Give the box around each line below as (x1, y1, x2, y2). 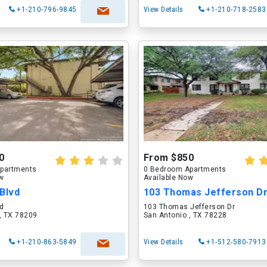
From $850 (143, 152, 194, 163)
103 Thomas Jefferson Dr (143, 203, 235, 211)
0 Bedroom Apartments (143, 165, 226, 173)
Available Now (143, 173, 194, 182)
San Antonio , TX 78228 (143, 211, 227, 219)
